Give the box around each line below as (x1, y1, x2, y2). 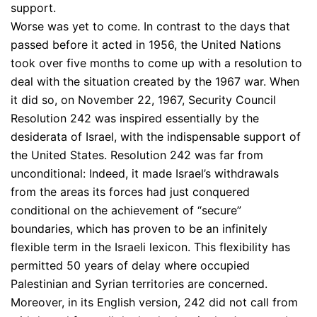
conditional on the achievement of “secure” (11, 203, 241, 218)
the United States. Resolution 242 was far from (11, 148, 263, 163)
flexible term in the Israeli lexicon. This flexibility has (11, 240, 290, 255)
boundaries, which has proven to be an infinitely (11, 221, 267, 236)
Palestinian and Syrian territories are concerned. (11, 277, 267, 292)
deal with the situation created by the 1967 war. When (11, 74, 299, 89)
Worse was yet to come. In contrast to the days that (11, 19, 290, 34)
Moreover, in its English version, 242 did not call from (11, 295, 298, 310)
